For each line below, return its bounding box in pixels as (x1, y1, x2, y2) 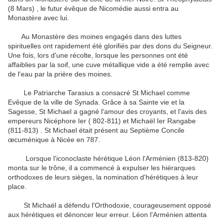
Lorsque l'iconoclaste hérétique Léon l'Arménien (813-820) (8, 154, 209, 163)
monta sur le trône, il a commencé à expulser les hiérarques (8, 164, 195, 172)
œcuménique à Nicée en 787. (8, 136, 100, 144)
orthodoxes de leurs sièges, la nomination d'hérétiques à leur (8, 173, 198, 182)
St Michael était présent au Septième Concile (44, 126, 184, 135)
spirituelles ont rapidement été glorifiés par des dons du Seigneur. (8, 42, 213, 50)
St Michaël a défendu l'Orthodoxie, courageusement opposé (8, 201, 211, 210)
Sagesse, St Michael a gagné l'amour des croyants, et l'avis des (8, 108, 207, 116)
